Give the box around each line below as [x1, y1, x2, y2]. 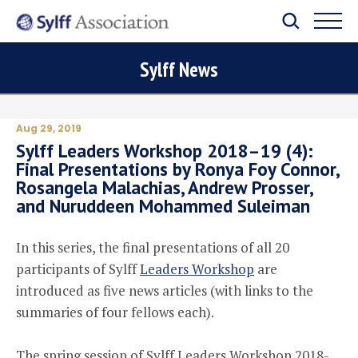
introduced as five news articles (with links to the [16, 281, 313, 300]
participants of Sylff [16, 260, 140, 278]
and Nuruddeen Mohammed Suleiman [16, 194, 310, 217]
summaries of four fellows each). [16, 303, 214, 321]
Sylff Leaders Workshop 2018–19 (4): [16, 139, 313, 162]
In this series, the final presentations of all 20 [16, 238, 289, 257]
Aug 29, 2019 [16, 121, 82, 135]
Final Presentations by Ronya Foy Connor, [16, 157, 339, 181]
